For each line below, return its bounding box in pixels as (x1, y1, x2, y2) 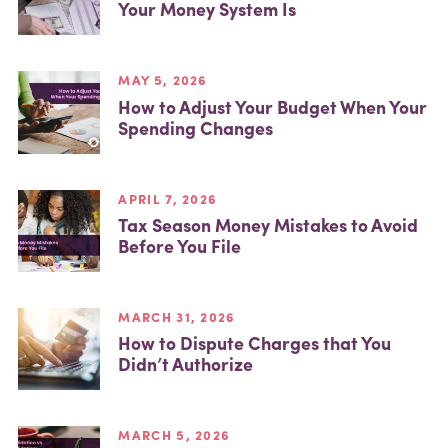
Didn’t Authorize (118, 351, 254, 377)
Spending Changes (118, 114, 274, 140)
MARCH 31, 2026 (118, 306, 236, 326)
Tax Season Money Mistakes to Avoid (118, 212, 419, 238)
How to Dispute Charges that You (118, 330, 392, 356)
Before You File (118, 233, 242, 259)
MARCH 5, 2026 (118, 425, 231, 445)
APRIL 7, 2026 (118, 188, 218, 208)
